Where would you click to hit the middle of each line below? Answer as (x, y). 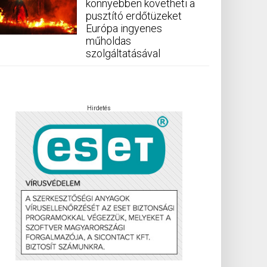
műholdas (108, 41)
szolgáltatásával (123, 54)
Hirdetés (99, 108)
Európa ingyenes (124, 29)
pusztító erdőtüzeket (134, 16)
